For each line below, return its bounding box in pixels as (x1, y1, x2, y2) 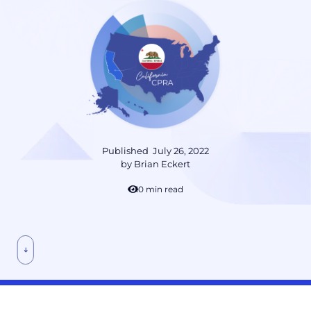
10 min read (135, 184, 184, 195)
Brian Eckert (134, 158, 190, 170)
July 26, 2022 (153, 145, 209, 157)
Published (102, 145, 153, 157)
